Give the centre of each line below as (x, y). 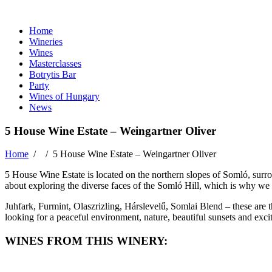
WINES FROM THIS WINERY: (86, 241)
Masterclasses (55, 63)
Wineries (46, 42)
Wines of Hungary (64, 96)
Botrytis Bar (53, 74)
